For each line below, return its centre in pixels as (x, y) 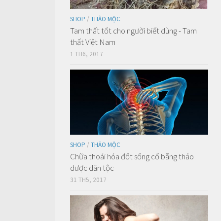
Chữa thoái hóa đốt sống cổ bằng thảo (132, 156)
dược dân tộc (92, 167)
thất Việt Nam (93, 42)
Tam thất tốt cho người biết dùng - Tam (133, 30)
